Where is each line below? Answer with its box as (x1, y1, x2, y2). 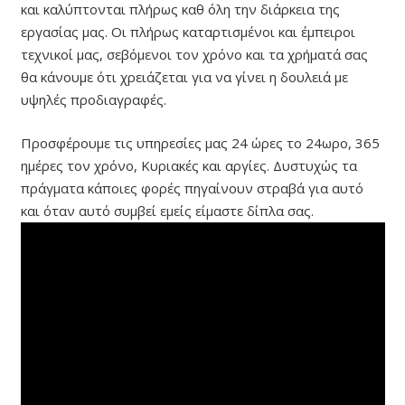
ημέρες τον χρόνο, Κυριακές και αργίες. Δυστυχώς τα (20, 155, 357, 174)
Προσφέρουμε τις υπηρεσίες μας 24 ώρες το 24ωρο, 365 (20, 133, 380, 152)
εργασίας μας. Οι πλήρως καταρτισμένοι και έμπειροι (20, 23, 355, 42)
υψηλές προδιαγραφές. (20, 90, 166, 109)
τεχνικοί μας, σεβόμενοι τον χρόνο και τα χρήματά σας (20, 45, 368, 64)
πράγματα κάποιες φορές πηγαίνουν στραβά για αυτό (20, 178, 363, 197)
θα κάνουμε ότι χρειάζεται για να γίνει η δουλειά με (20, 68, 348, 87)
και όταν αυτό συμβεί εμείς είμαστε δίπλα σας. (20, 201, 314, 220)
